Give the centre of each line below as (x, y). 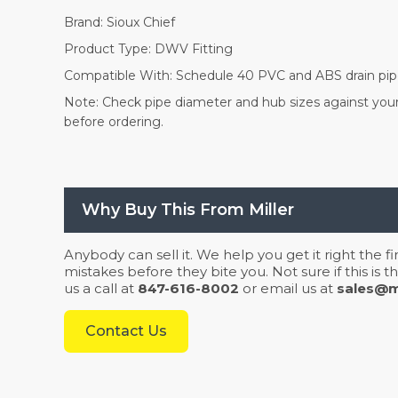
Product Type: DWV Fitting (148, 49)
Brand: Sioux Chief (119, 22)
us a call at (101, 288)
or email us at (288, 288)
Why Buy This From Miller (188, 210)
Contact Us (126, 331)
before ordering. (114, 122)
